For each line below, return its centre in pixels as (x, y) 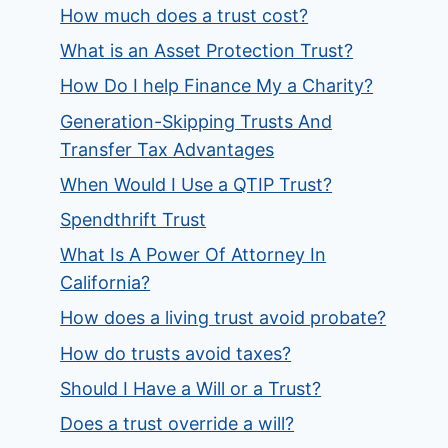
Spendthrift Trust (133, 219)
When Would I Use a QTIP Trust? (196, 184)
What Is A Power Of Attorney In (193, 255)
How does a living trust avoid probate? (223, 318)
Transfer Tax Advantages (167, 149)
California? (105, 283)
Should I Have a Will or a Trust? (191, 388)
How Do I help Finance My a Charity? (217, 86)
